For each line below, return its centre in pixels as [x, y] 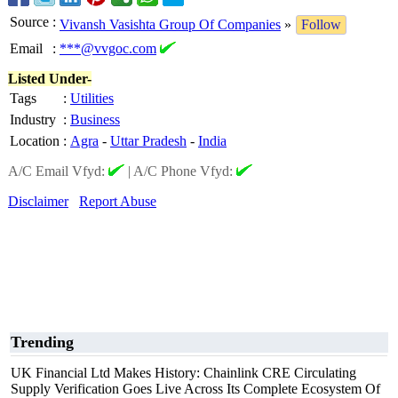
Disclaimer [38, 201]
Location [35, 141]
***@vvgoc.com [108, 48]
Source [29, 22]
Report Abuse [118, 201]
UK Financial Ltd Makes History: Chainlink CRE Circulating [183, 373]
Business [95, 119]
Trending [42, 342]
